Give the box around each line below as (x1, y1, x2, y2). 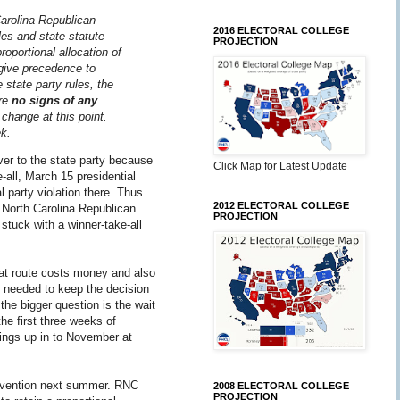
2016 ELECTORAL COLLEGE (213, 25, 349, 36)
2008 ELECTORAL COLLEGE (213, 380, 349, 391)
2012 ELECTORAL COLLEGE (213, 200, 349, 211)
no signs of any (12, 93, 97, 107)
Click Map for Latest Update (213, 160, 347, 172)
